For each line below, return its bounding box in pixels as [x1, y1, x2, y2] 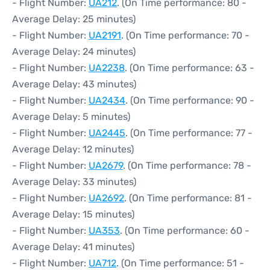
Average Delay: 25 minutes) [12, 13, 136, 25]
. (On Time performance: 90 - [125, 95, 254, 106]
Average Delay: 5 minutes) [12, 111, 130, 122]
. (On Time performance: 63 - [125, 62, 254, 74]
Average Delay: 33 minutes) [12, 176, 136, 187]
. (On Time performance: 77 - [125, 127, 253, 139]
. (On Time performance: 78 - [123, 160, 251, 171]
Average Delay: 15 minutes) [12, 209, 134, 220]
